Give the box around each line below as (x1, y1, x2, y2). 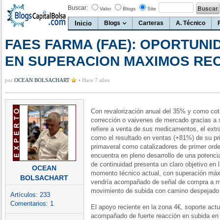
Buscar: (68, 4, 88, 11)
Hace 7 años (82, 77, 110, 83)
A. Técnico (176, 20, 205, 27)
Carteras (138, 20, 164, 27)
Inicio (75, 20, 92, 27)
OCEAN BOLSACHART (14, 77, 70, 83)
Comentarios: (10, 200, 50, 207)
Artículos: (10, 191, 40, 198)
